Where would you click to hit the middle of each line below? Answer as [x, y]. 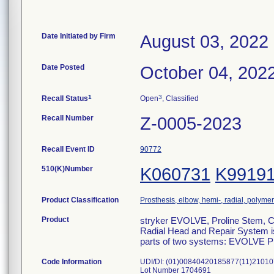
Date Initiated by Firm [79, 36]
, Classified [180, 98]
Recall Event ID [68, 149]
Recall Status [65, 98]
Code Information [72, 262]
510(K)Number [67, 169]
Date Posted [63, 67]
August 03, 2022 [204, 42]
